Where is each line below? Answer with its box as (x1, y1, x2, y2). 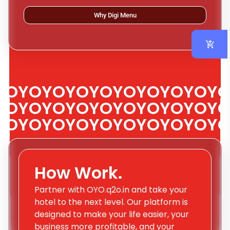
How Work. (34, 161, 122, 185)
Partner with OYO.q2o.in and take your (34, 184, 187, 196)
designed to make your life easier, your (34, 208, 189, 221)
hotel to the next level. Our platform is (34, 196, 188, 208)
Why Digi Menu (93, 11, 137, 20)
